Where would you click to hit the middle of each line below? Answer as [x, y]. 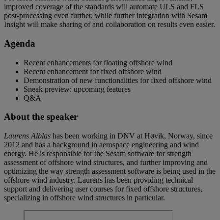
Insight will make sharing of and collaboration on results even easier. [110, 25]
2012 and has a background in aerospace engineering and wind [101, 145]
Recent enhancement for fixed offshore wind [94, 71]
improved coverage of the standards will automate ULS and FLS [104, 7]
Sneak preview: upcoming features [77, 89]
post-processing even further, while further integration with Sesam [106, 16]
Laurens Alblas [27, 136]
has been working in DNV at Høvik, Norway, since [132, 136]
